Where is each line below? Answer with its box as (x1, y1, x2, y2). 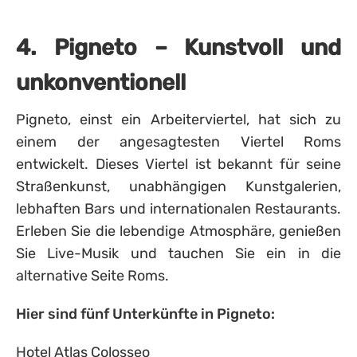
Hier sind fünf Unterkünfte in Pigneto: (16, 305, 275, 323)
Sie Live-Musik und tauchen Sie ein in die (16, 245, 341, 262)
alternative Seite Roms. (16, 267, 169, 284)
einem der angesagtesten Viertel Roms (16, 133, 341, 151)
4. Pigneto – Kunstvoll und (16, 34, 341, 61)
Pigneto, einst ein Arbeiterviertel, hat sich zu (16, 111, 341, 128)
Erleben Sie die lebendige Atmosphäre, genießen (16, 222, 341, 240)
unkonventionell (16, 69, 186, 96)
